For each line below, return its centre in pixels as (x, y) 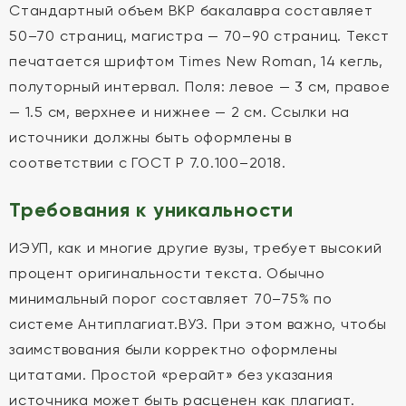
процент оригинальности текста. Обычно (167, 273)
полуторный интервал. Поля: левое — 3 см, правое (200, 87)
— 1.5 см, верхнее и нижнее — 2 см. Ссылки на (179, 112)
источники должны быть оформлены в (150, 137)
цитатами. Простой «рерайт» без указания (171, 375)
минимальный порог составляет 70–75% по (171, 299)
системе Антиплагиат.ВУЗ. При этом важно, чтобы (198, 324)
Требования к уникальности (151, 210)
